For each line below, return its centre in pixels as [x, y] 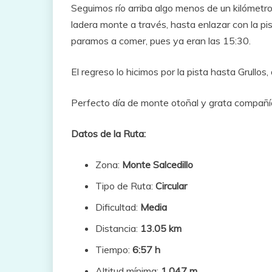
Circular [171, 185]
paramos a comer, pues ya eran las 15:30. [161, 40]
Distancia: [118, 228]
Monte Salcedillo [158, 164]
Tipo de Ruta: [125, 185]
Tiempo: [113, 249]
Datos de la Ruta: [108, 133]
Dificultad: [118, 207]
